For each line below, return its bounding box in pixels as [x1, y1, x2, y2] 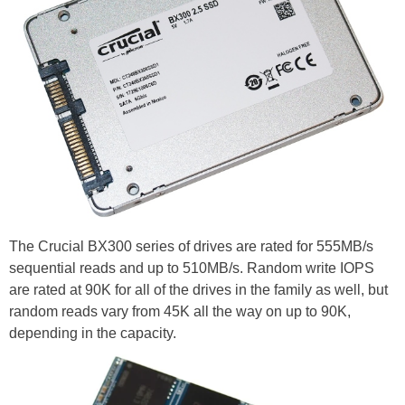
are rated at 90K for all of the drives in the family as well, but [9, 281, 388, 297]
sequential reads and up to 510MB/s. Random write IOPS [9, 259, 374, 276]
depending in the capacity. [9, 325, 176, 341]
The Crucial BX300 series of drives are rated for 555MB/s [9, 238, 373, 254]
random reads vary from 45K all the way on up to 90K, [9, 303, 351, 319]
